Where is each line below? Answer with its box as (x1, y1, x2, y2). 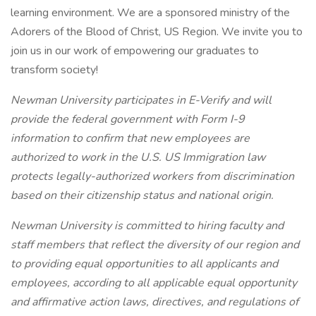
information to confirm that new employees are (11, 130, 250, 146)
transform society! (11, 62, 98, 78)
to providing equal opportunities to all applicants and (11, 256, 278, 272)
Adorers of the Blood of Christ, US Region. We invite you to (11, 24, 303, 39)
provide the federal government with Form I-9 (11, 111, 245, 127)
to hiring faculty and (183, 218, 284, 233)
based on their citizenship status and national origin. (11, 188, 274, 203)
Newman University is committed (11, 218, 183, 233)
